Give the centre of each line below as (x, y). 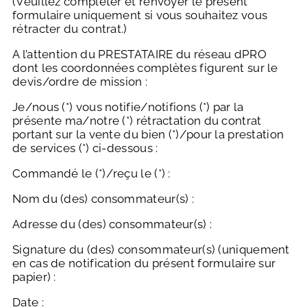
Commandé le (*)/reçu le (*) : (91, 174)
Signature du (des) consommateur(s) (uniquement (151, 250)
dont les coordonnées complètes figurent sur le (145, 68)
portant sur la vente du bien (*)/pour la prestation (148, 135)
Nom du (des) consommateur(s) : (103, 199)
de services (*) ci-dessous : (85, 148)
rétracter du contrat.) (70, 29)
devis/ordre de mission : (80, 82)
